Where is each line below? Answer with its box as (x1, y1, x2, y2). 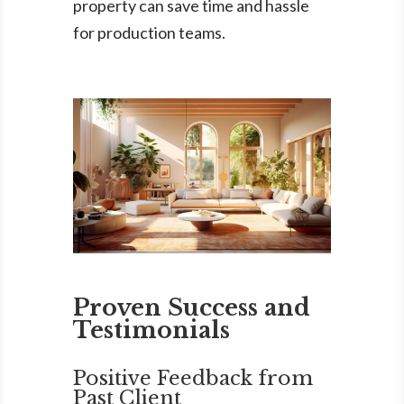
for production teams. (72, 22, 225, 42)
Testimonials (72, 316, 230, 344)
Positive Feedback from (72, 365, 313, 390)
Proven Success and (72, 293, 310, 322)
